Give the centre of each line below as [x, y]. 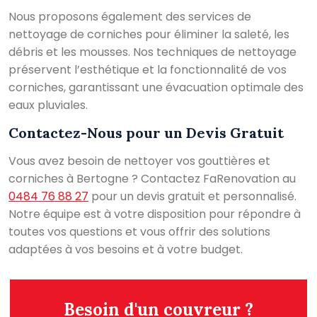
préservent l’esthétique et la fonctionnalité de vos [148, 70]
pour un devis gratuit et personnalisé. [192, 197]
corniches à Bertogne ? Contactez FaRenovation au [152, 179]
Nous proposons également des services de [130, 17]
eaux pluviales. [48, 105]
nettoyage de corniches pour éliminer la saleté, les [149, 35]
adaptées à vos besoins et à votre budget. [126, 250]
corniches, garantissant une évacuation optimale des [156, 88]
